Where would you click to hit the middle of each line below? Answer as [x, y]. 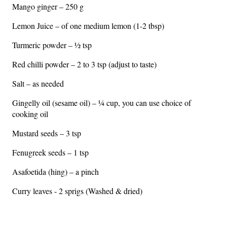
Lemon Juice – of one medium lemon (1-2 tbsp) [89, 26]
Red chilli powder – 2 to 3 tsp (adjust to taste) [84, 64]
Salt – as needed [38, 83]
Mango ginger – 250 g [49, 6]
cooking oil [30, 114]
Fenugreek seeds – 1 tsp [50, 152]
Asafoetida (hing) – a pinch [55, 172]
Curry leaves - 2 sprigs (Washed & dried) [77, 191]
